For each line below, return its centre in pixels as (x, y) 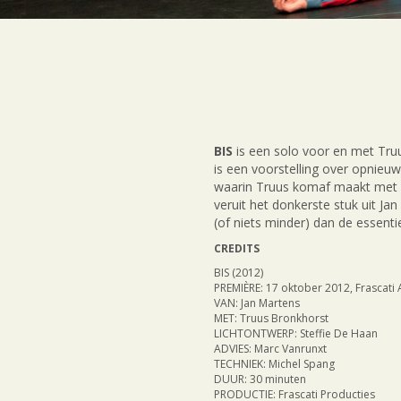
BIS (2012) (239, 273)
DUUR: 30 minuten (260, 379)
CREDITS (237, 248)
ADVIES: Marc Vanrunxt (270, 349)
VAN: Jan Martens (257, 303)
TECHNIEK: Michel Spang (274, 364)
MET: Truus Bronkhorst (271, 318)
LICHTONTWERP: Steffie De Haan (296, 333)
